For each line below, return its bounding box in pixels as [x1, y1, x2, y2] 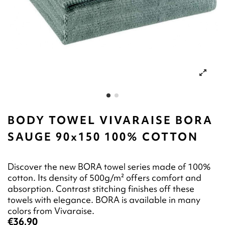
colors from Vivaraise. [8, 205, 94, 217]
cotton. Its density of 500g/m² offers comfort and [8, 172, 201, 184]
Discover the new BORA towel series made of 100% [8, 161, 210, 173]
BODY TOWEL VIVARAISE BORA [8, 113, 213, 128]
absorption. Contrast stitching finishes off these [8, 183, 194, 195]
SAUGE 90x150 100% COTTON [8, 130, 198, 145]
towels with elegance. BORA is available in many [8, 194, 200, 206]
